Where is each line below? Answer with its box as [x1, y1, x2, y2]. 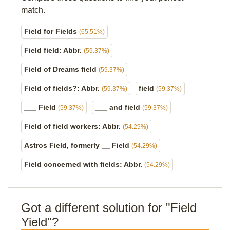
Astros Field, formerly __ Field [24, 141, 131, 149]
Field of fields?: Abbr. [24, 84, 102, 92]
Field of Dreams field [24, 65, 99, 73]
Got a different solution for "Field [21, 201, 197, 215]
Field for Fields [24, 27, 79, 35]
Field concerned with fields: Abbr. [24, 160, 144, 168]
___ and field [95, 103, 142, 111]
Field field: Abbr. [24, 46, 84, 54]
